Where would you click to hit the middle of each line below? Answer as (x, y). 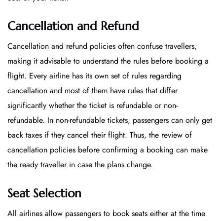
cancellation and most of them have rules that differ (92, 91)
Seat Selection (44, 194)
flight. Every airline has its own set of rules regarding (94, 76)
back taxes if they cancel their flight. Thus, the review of (100, 135)
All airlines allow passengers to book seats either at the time (106, 214)
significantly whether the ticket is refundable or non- (92, 106)
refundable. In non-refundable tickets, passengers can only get (110, 120)
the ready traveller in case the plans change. (80, 165)
